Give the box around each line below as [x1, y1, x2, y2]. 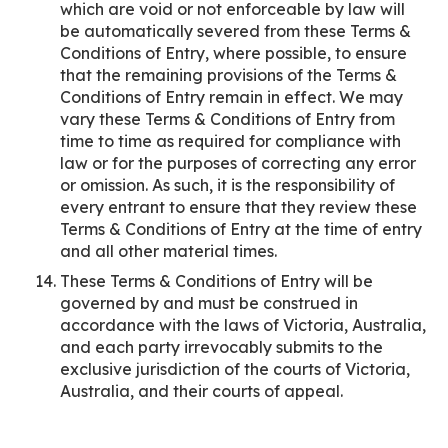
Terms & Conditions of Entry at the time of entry [60, 219, 422, 239]
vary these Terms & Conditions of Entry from [60, 109, 395, 129]
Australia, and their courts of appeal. [60, 380, 343, 401]
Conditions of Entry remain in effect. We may [60, 87, 403, 107]
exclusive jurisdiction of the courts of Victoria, [60, 358, 410, 379]
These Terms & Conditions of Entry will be [60, 270, 373, 291]
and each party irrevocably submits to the [60, 336, 383, 357]
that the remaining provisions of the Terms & [60, 65, 397, 85]
